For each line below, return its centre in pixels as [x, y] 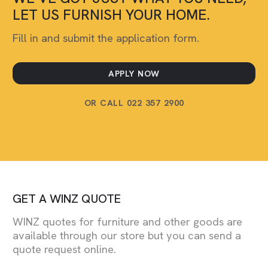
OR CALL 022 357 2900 [134, 103]
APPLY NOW [134, 73]
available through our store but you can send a [127, 235]
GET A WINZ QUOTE [67, 198]
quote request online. [64, 249]
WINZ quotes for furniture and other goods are [127, 222]
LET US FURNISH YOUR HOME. [111, 15]
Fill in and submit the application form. [106, 39]
